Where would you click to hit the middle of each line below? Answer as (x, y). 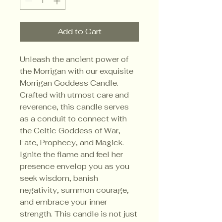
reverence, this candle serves (74, 107)
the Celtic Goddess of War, (70, 131)
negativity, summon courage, (74, 190)
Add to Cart (79, 32)
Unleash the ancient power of (74, 59)
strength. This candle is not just (79, 214)
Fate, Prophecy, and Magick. (72, 143)
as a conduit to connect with (73, 119)
